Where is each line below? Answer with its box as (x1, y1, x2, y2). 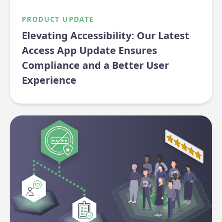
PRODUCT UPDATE (22, 14, 94, 24)
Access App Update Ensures (22, 43, 157, 57)
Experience (22, 73, 76, 87)
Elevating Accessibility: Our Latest (22, 28, 189, 42)
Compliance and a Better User (22, 58, 169, 72)
